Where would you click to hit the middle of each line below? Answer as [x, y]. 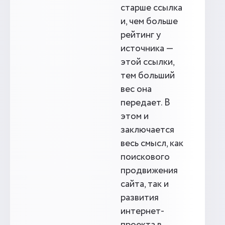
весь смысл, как [152, 144]
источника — [147, 49]
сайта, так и [145, 184]
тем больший [148, 76]
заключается [147, 130]
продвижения [149, 171]
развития [140, 198]
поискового [145, 157]
